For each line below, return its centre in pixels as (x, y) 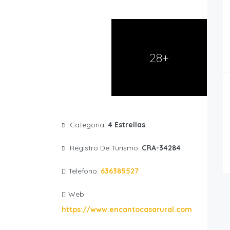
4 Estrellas (126, 125)
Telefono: (84, 171)
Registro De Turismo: (106, 148)
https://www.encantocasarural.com (127, 210)
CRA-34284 (161, 148)
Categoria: (89, 125)
